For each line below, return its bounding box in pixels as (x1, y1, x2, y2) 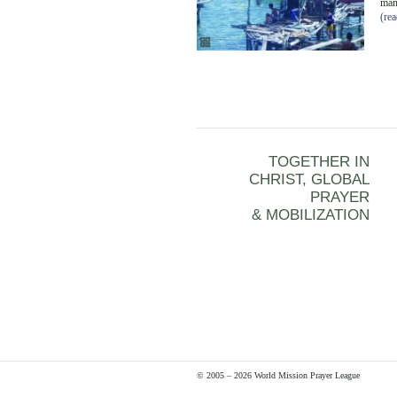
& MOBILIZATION (252, 206, 370, 224)
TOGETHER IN (269, 153, 370, 171)
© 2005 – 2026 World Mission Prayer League (197, 370, 360, 380)
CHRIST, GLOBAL (249, 171, 370, 189)
